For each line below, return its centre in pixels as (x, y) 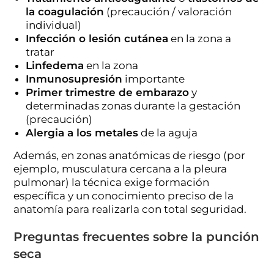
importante (154, 79)
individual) (54, 25)
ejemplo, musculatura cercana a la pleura (120, 168)
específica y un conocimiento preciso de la (124, 195)
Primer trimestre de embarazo (108, 92)
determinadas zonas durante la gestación (133, 106)
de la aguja (168, 132)
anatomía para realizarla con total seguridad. (130, 209)
